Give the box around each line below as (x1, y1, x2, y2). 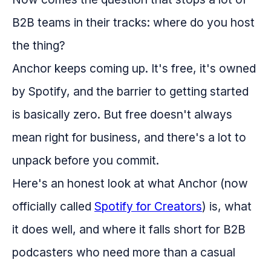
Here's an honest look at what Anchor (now (12, 175, 248, 191)
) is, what (202, 198, 252, 214)
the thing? (12, 38, 65, 53)
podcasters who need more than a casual (12, 244, 235, 260)
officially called (12, 198, 94, 214)
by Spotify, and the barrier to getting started (12, 83, 249, 99)
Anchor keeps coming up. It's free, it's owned (12, 60, 256, 76)
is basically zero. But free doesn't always (12, 106, 232, 122)
